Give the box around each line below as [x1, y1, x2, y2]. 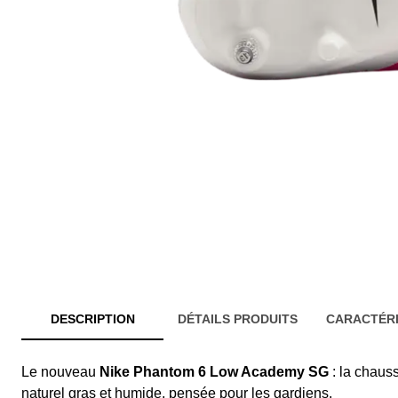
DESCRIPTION [50, 312, 135, 327]
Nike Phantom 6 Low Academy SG [99, 364, 329, 380]
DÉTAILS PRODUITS [178, 312, 298, 327]
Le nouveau [21, 364, 99, 380]
